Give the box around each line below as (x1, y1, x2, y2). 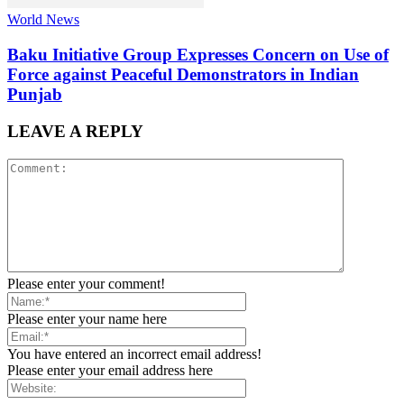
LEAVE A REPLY (7, 121, 143, 141)
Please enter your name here (7, 310, 167, 326)
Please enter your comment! (7, 275, 165, 291)
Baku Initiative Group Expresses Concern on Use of (7, 45, 389, 65)
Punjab (7, 85, 62, 105)
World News (7, 12, 79, 28)
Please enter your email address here (7, 362, 213, 378)
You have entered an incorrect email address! (7, 345, 262, 362)
